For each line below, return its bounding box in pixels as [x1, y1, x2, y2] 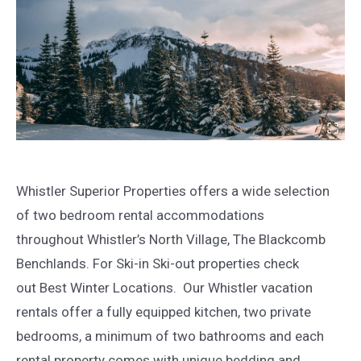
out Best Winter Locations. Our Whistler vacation [16, 279, 313, 296]
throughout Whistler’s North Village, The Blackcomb [16, 230, 326, 247]
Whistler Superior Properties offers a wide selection [16, 182, 330, 199]
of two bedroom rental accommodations [16, 206, 264, 223]
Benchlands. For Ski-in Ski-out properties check [16, 255, 299, 272]
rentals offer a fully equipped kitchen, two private [16, 303, 311, 320]
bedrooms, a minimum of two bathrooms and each [16, 327, 324, 344]
